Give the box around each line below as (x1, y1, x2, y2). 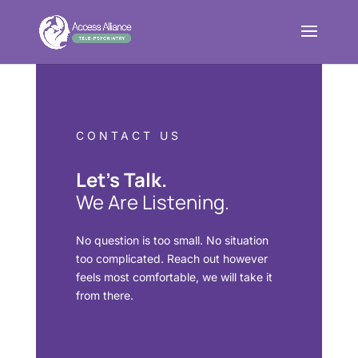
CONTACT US (75, 129, 181, 142)
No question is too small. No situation (75, 233, 268, 247)
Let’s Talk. (75, 166, 167, 193)
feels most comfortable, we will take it (75, 270, 272, 284)
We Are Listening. (75, 189, 229, 215)
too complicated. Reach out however (75, 252, 268, 265)
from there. (75, 288, 133, 302)
